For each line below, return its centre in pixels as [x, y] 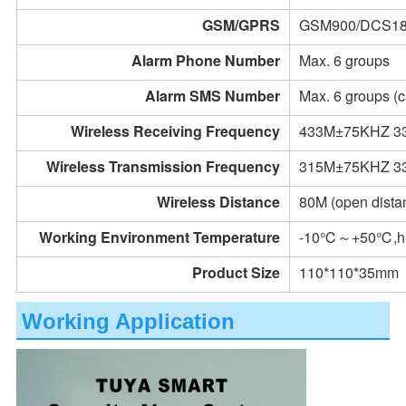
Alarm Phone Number [205, 61]
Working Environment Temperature [159, 237]
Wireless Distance [218, 202]
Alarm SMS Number [212, 96]
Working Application [128, 322]
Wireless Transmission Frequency [163, 167]
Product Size [236, 273]
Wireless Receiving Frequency [175, 131]
